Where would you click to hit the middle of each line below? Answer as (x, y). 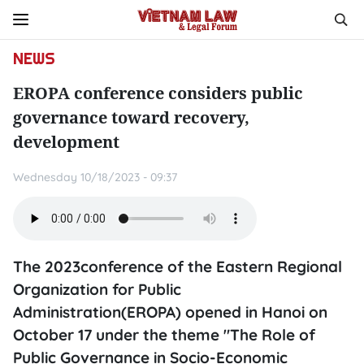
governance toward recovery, (131, 117)
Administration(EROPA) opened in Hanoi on (170, 312)
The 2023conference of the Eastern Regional (178, 266)
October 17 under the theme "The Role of (164, 335)
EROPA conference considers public (158, 93)
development (66, 142)
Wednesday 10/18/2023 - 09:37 (95, 177)
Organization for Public (97, 289)
